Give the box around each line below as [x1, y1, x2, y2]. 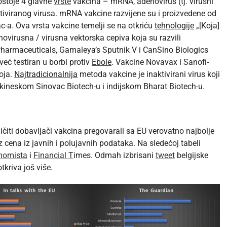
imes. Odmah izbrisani [73, 150, 156, 161]
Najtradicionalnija [14, 69, 78, 80]
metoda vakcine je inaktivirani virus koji [78, 69, 220, 80]
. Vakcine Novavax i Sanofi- [111, 57, 209, 67]
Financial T [33, 150, 73, 161]
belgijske [175, 150, 208, 161]
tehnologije [155, 21, 194, 31]
